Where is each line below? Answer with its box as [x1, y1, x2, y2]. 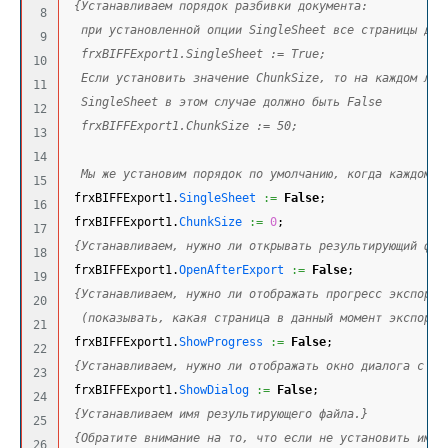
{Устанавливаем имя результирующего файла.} [74, 407, 368, 422]
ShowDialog [179, 383, 249, 398]
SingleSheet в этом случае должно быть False [67, 95, 382, 110]
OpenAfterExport [179, 263, 284, 278]
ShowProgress [179, 335, 263, 350]
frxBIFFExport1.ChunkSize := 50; [67, 119, 298, 134]
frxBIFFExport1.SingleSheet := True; [67, 47, 326, 62]
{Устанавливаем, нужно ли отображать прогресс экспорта [74, 287, 445, 302]
